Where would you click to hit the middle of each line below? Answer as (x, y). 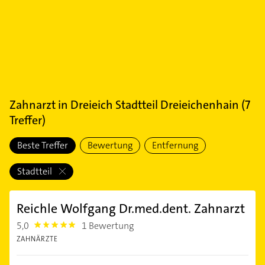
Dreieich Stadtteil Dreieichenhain (155, 105)
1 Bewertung (108, 226)
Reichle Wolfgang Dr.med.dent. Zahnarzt (131, 209)
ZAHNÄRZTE (37, 239)
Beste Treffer (43, 145)
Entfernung (175, 145)
